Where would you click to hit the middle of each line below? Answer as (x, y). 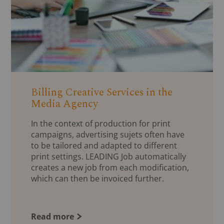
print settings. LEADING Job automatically (109, 156)
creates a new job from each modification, (110, 167)
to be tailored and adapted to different (104, 145)
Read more (53, 216)
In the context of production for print (101, 123)
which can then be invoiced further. (98, 178)
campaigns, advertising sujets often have (108, 134)
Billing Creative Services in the (102, 92)
